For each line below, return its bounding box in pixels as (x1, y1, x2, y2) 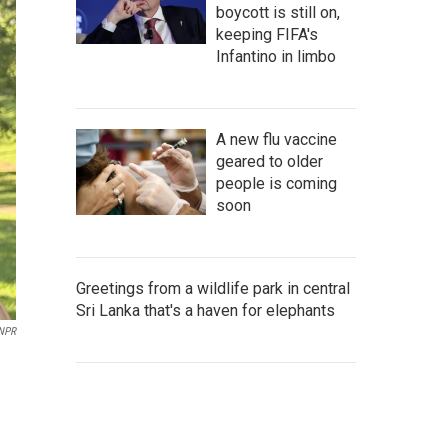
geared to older (216, 152, 323, 171)
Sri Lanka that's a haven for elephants (76, 301, 335, 320)
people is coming (216, 174, 337, 193)
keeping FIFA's (216, 25, 318, 44)
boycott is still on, (216, 3, 340, 22)
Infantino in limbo (216, 47, 336, 66)
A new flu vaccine (216, 130, 337, 149)
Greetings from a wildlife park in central (76, 279, 350, 298)
